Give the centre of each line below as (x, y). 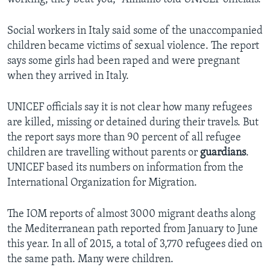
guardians (223, 153)
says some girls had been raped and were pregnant (124, 61)
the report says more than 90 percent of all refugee (124, 138)
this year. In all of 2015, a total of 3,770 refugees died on (135, 245)
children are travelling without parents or (104, 153)
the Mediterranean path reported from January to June (133, 230)
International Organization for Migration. (102, 183)
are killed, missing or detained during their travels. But (133, 123)
